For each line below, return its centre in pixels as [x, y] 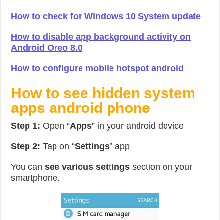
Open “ [55, 126]
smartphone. [36, 178]
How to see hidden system [103, 93]
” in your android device [138, 126]
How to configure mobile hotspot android [97, 68]
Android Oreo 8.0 [47, 48]
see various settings [87, 167]
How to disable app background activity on [101, 37]
